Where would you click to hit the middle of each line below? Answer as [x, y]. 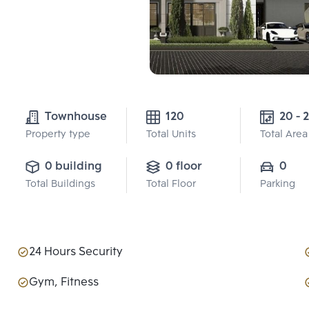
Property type [58, 135]
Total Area [284, 135]
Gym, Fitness [64, 283]
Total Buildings [60, 185]
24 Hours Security [76, 252]
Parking [278, 185]
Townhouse [76, 117]
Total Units [171, 135]
